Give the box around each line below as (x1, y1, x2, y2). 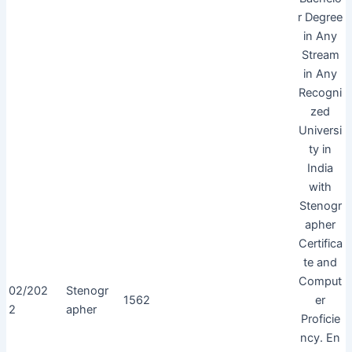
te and (303, 255, 338, 269)
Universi (299, 123, 343, 137)
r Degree (298, 9, 343, 24)
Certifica (298, 236, 343, 251)
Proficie (300, 311, 340, 326)
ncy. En (300, 330, 341, 345)
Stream (301, 47, 339, 62)
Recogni (299, 85, 343, 100)
